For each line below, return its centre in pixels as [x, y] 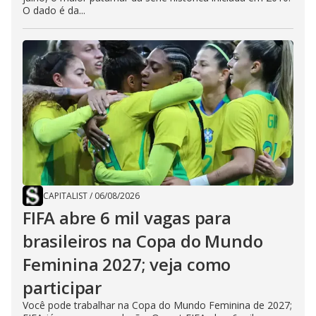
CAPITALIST [65, 196]
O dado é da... [54, 10]
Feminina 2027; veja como [127, 264]
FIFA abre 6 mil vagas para [127, 218]
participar [62, 287]
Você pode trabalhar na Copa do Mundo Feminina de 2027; [157, 305]
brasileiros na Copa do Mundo [143, 241]
